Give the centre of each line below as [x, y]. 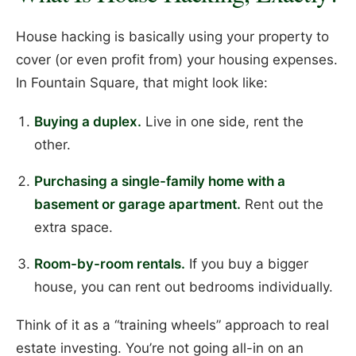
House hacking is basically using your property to [172, 37]
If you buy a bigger [246, 263]
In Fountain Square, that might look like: [142, 83]
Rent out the [282, 204]
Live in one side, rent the [222, 121]
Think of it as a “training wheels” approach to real [172, 325]
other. [52, 144]
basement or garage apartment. [137, 204]
